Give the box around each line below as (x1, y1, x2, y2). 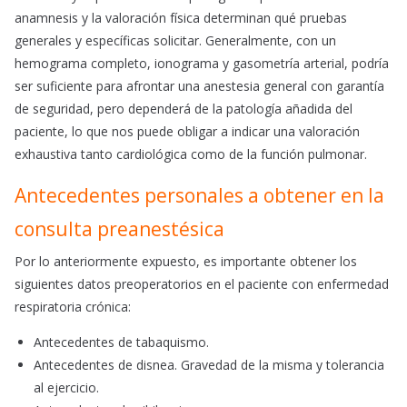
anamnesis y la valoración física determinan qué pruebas (15, 9, 347, 27)
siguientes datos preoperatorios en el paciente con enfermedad (15, 275, 389, 293)
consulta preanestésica (15, 216, 224, 243)
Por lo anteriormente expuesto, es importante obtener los (15, 253, 357, 271)
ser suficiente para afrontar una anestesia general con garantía (15, 77, 384, 95)
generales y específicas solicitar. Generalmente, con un (15, 32, 336, 50)
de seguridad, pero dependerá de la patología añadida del (15, 100, 352, 118)
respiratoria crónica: (15, 298, 131, 316)
